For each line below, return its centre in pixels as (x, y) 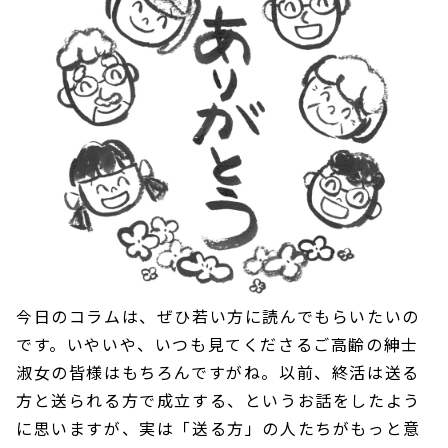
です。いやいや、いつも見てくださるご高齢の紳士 (217, 343)
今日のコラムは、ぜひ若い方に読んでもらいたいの (218, 315)
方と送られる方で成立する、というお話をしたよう (218, 399)
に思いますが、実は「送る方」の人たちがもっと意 (218, 427)
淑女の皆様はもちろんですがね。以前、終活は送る (218, 371)
